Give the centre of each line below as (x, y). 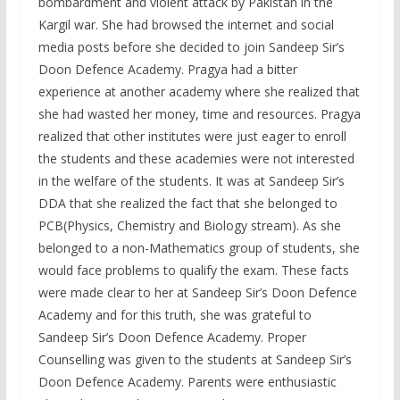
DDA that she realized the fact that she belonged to (187, 204)
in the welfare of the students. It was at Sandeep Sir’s (191, 181)
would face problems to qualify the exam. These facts (193, 271)
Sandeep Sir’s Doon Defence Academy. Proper (172, 337)
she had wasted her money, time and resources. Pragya (199, 114)
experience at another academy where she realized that (199, 92)
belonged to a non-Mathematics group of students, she (199, 248)
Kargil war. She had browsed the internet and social (186, 25)
